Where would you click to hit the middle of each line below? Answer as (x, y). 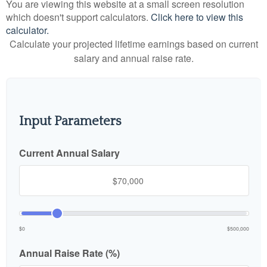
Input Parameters (70, 121)
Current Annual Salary (69, 153)
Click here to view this (197, 17)
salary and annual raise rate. (133, 58)
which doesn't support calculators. (78, 17)
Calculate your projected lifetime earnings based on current (133, 44)
